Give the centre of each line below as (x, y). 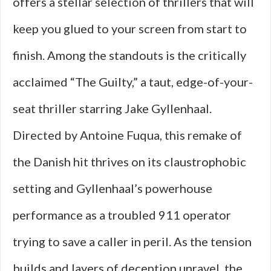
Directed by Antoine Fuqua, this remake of (127, 135)
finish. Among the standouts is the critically (129, 55)
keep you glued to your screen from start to (130, 28)
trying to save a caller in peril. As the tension (132, 241)
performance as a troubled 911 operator (122, 215)
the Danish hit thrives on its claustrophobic (129, 162)
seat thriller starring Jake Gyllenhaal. (112, 108)
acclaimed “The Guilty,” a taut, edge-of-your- (133, 82)
